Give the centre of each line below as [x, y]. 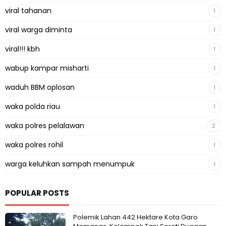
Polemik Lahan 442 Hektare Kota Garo [135, 217]
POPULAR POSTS [37, 193]
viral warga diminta [39, 30]
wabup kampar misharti [47, 68]
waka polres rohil [34, 145]
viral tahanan [28, 11]
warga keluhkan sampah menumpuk [70, 164]
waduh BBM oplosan [40, 88]
